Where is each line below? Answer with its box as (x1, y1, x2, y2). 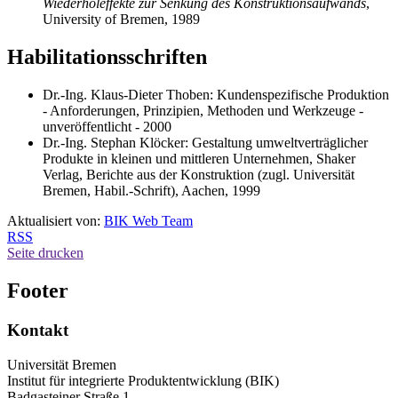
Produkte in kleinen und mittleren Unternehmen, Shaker (43, 151, 355, 167)
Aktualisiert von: (7, 213, 104, 229)
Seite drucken (7, 245, 84, 261)
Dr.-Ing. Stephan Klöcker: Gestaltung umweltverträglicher (43, 135, 368, 151)
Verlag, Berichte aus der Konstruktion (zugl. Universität (43, 167, 354, 183)
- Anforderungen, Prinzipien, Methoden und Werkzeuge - (43, 103, 363, 119)
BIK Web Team (104, 213, 193, 229)
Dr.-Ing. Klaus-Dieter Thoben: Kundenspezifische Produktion (43, 87, 389, 103)
